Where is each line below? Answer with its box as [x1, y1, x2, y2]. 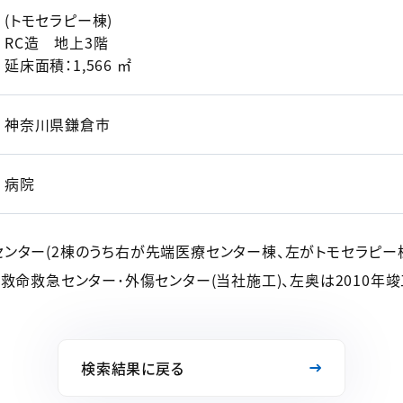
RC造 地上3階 [4, 31, 109, 53]
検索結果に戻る [81, 357, 184, 379]
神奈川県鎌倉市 [4, 113, 111, 135]
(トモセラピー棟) [4, 9, 113, 31]
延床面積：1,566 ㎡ [4, 54, 132, 76]
